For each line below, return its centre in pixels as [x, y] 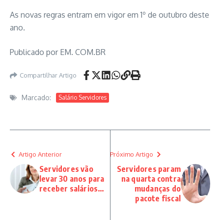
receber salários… [72, 189]
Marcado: [36, 97]
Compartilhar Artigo [48, 75]
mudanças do [157, 189]
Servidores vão [66, 169]
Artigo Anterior [40, 154]
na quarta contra [151, 179]
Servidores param [149, 169]
